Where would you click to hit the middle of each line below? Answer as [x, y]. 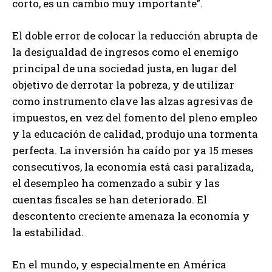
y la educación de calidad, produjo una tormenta [135, 134]
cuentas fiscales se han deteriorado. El [110, 199]
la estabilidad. [48, 232]
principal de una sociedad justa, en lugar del [124, 68]
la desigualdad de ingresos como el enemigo [125, 52]
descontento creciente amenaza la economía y [131, 216]
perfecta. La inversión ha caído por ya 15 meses [133, 150]
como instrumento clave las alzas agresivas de [132, 101]
